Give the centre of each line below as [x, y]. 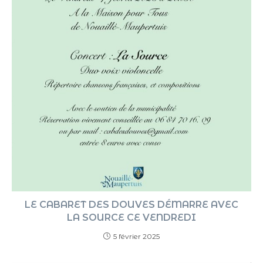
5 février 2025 [136, 236]
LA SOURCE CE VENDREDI [131, 217]
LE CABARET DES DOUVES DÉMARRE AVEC [131, 204]
